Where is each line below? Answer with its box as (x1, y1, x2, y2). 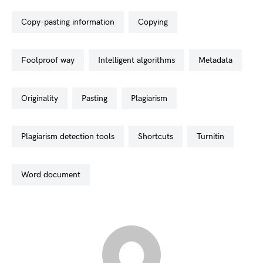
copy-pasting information (27, 17, 114, 27)
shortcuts (143, 131, 173, 141)
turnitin (201, 131, 224, 141)
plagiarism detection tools (26, 131, 114, 141)
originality (28, 93, 58, 103)
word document (29, 170, 80, 180)
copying (144, 17, 168, 27)
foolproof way (26, 55, 75, 65)
